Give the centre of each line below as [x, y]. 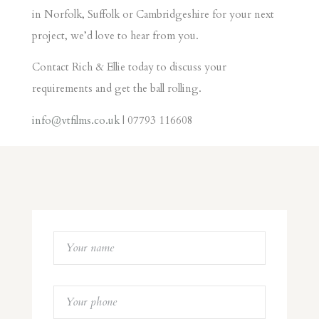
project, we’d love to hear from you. [115, 35]
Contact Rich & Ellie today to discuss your [129, 67]
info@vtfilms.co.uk [75, 120]
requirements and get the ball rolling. [116, 89]
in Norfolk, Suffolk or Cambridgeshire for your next [153, 14]
